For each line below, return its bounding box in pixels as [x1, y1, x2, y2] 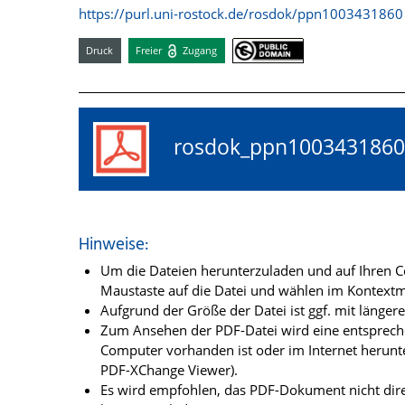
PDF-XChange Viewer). [100, 361, 238, 380]
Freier [136, 42, 165, 57]
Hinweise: [79, 231, 148, 259]
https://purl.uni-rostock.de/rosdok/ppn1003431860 [79, 5, 403, 23]
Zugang [180, 42, 218, 57]
